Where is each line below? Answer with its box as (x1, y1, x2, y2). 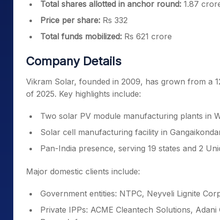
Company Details (26, 54, 121, 68)
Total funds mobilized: (40, 31, 124, 41)
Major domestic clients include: (26, 166, 140, 176)
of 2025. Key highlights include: (26, 89, 141, 99)
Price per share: (40, 15, 103, 25)
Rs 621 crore (124, 31, 172, 41)
